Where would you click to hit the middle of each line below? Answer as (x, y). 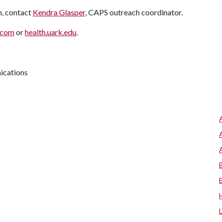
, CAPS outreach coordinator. (134, 12)
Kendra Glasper (59, 12)
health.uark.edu (51, 32)
